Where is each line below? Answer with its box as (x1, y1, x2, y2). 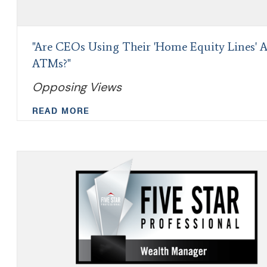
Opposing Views (32, 79, 122, 95)
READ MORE (32, 107, 89, 116)
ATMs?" (32, 56, 71, 70)
